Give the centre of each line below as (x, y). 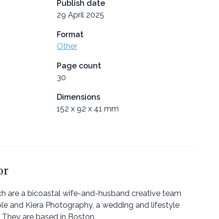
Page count (79, 66)
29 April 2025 (80, 15)
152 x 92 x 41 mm (88, 109)
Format (70, 34)
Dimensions (78, 97)
